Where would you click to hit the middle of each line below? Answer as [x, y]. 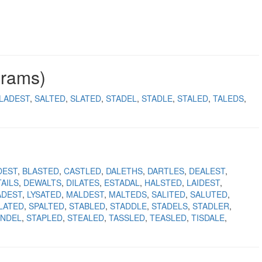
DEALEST [207, 171]
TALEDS [228, 98]
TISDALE [208, 218]
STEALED [86, 218]
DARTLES [166, 171]
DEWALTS [42, 182]
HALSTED [163, 182]
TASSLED [127, 218]
